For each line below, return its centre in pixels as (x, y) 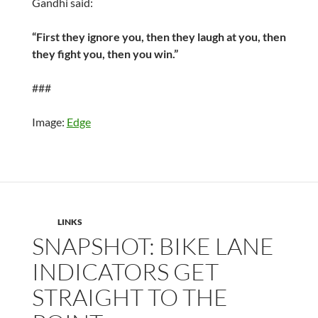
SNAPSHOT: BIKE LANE (153, 246)
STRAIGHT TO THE (130, 297)
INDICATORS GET (125, 272)
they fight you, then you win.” (105, 54)
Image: (49, 122)
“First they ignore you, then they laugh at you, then (159, 37)
